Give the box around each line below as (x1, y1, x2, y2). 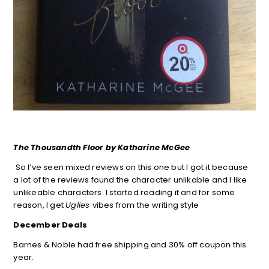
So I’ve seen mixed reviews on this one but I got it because (13, 161, 249, 173)
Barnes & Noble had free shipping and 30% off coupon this (13, 238, 247, 250)
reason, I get (13, 199, 66, 211)
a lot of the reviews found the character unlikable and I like (13, 174, 247, 186)
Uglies (65, 199, 92, 211)
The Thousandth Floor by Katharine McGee (13, 141, 190, 153)
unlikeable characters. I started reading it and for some (13, 186, 235, 198)
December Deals (13, 219, 88, 231)
